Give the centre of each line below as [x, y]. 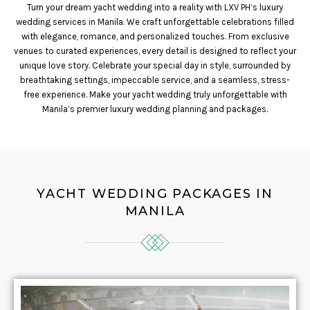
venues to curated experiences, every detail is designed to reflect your [155, 51]
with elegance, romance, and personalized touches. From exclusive [155, 36]
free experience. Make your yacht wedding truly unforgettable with [155, 94]
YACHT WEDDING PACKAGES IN [155, 194]
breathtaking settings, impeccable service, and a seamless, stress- [155, 80]
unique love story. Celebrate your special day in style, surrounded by [155, 65]
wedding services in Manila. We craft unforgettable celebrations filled [155, 22]
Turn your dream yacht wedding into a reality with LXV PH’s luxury [155, 7]
